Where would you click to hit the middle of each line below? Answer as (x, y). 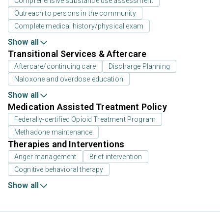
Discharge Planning (139, 67)
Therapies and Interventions (66, 144)
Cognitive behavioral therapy (59, 170)
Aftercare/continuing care (55, 67)
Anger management (45, 157)
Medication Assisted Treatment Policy (87, 107)
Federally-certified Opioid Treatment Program (85, 120)
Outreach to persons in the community (75, 14)
